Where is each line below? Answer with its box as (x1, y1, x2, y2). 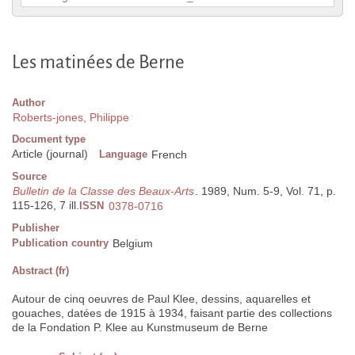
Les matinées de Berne (12, 52, 185, 73)
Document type (12, 133, 86, 146)
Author (12, 97, 45, 109)
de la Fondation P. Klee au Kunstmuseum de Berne (12, 321, 268, 334)
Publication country (12, 237, 109, 250)
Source (12, 170, 47, 183)
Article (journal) (12, 147, 88, 161)
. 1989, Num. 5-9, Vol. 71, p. (195, 185, 336, 198)
